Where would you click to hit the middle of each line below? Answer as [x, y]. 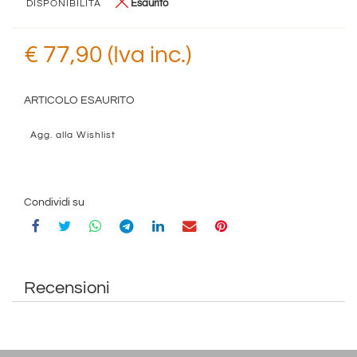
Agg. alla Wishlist [73, 135]
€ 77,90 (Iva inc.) [108, 54]
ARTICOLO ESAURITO [79, 100]
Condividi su [54, 202]
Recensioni [67, 288]
